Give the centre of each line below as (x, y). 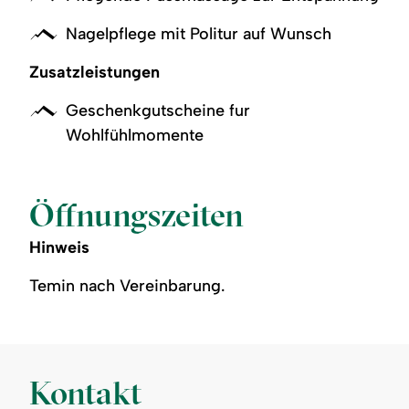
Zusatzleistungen (95, 72)
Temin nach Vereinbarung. (127, 285)
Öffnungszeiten (137, 214)
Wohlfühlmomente (135, 135)
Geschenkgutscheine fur (158, 110)
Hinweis (60, 247)
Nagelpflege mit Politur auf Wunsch (199, 33)
